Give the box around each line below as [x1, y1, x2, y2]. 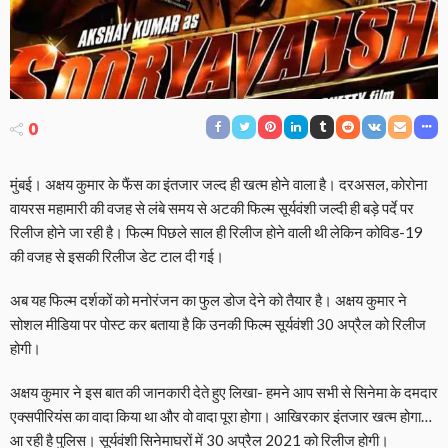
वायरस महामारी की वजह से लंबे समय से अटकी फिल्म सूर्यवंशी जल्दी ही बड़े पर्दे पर [10, 199, 414, 218]
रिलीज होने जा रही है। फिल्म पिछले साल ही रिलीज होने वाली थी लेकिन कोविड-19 [10, 223, 423, 242]
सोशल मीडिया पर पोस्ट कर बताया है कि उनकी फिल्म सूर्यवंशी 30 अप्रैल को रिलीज [10, 315, 426, 334]
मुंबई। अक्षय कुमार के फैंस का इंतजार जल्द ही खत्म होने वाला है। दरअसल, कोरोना [10, 175, 427, 194]
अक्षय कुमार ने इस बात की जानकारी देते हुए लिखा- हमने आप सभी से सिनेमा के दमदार [10, 383, 438, 402]
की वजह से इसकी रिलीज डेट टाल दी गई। [10, 247, 224, 266]
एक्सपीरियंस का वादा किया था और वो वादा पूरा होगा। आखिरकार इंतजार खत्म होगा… [10, 407, 432, 426]
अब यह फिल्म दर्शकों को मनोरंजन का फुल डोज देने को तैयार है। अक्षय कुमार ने [10, 291, 407, 310]
